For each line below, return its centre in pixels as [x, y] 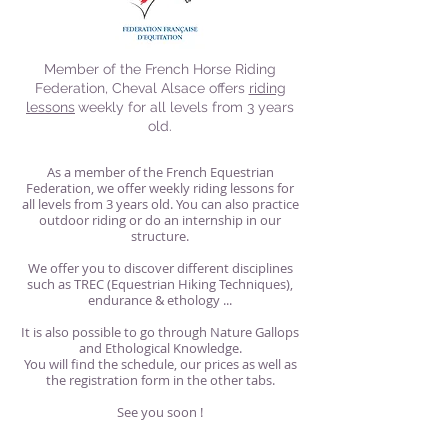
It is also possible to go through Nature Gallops [160, 331]
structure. [160, 235]
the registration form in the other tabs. [160, 379]
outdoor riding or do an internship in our [160, 219]
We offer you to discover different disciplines [160, 267]
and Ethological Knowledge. [160, 347]
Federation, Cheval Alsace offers [141, 87]
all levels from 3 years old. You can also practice [160, 203]
